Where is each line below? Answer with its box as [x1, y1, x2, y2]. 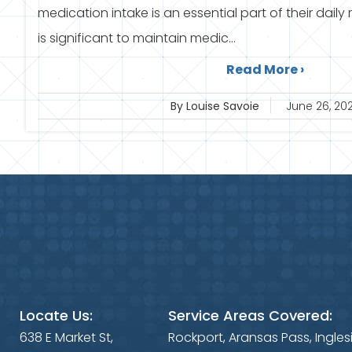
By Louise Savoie [170, 98, 259, 114]
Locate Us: [20, 305, 93, 325]
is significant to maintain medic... [38, 29, 236, 47]
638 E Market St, [20, 328, 113, 346]
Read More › [225, 60, 304, 79]
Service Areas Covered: [168, 305, 333, 325]
